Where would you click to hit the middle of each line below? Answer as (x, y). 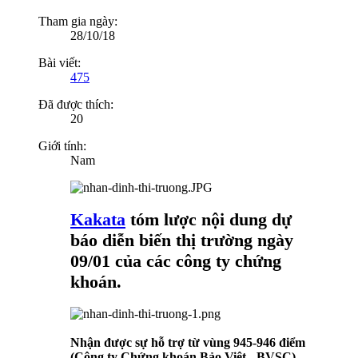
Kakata (98, 220)
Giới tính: (62, 146)
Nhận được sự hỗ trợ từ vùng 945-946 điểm (188, 343)
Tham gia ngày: (78, 22)
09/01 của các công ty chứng (176, 261)
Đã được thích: (76, 105)
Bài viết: (60, 63)
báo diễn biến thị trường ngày (182, 241)
